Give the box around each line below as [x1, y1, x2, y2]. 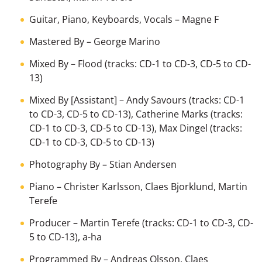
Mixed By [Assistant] [29, 93, 117, 106]
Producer [29, 216, 71, 229]
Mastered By [29, 35, 84, 48]
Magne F [182, 12, 219, 26]
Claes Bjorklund [145, 180, 213, 193]
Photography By [29, 157, 100, 171]
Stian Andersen [109, 157, 177, 171]
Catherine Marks [136, 107, 208, 120]
